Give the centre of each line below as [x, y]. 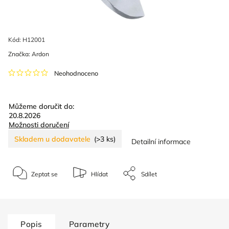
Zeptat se [44, 174]
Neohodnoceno [76, 73]
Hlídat [99, 174]
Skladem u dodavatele [52, 139]
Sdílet [149, 174]
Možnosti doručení [39, 125]
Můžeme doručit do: [41, 106]
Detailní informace [161, 142]
